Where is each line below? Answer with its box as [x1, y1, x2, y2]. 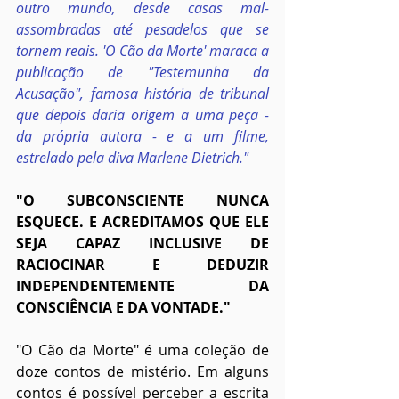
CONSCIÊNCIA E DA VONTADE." [16, 297, 231, 317]
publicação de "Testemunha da [16, 61, 269, 82]
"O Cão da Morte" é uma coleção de [16, 339, 269, 360]
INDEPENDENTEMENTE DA [16, 275, 269, 296]
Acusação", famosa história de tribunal [16, 83, 269, 103]
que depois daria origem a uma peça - [16, 104, 269, 125]
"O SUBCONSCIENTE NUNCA [16, 190, 269, 210]
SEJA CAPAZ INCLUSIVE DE [16, 232, 269, 253]
